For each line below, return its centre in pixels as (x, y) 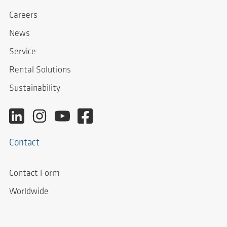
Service (23, 52)
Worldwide (29, 192)
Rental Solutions (40, 70)
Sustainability (35, 88)
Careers (23, 16)
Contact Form (34, 174)
